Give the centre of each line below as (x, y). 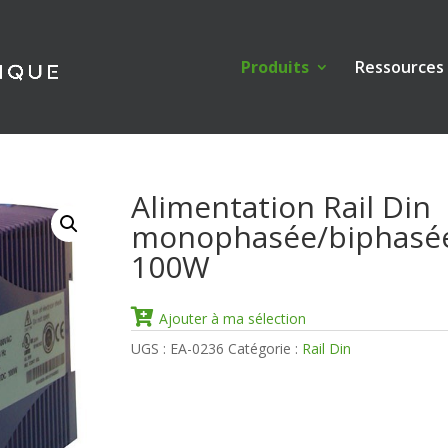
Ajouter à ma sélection (232, 318)
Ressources (399, 67)
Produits (274, 67)
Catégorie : (264, 348)
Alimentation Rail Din (280, 206)
